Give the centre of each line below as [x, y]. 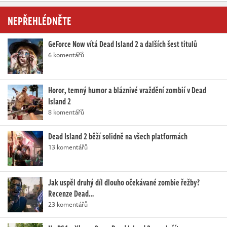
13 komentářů [68, 147]
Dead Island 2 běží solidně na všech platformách [118, 136]
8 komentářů [66, 112]
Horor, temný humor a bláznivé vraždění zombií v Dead [127, 90]
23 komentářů [68, 204]
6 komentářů [66, 54]
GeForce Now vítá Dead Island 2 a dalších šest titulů [123, 44]
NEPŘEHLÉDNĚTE [40, 20]
